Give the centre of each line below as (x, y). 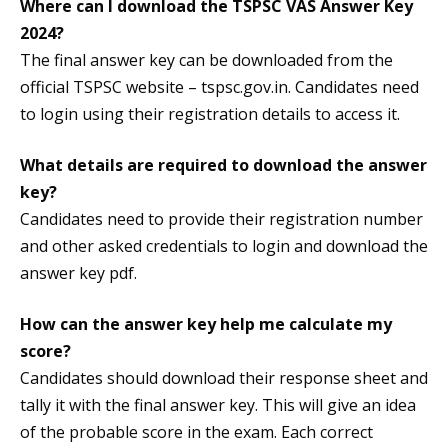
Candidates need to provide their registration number (221, 219)
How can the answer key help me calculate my (206, 324)
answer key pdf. (78, 273)
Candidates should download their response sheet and (224, 378)
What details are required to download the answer (223, 165)
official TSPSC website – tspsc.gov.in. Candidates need (219, 87)
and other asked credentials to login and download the (224, 246)
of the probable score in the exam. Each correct (196, 432)
